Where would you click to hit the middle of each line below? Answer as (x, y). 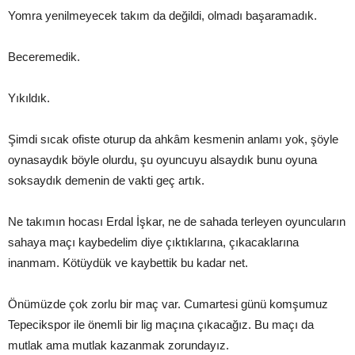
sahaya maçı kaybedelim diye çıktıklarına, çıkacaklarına (153, 242)
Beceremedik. (44, 57)
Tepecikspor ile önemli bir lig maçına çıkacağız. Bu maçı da (161, 325)
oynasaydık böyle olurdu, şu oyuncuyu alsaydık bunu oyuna (162, 160)
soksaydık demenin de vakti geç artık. (106, 181)
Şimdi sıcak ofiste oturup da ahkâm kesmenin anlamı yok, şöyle (173, 139)
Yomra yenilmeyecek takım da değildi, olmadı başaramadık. (162, 16)
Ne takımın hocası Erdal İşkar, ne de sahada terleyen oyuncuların (177, 222)
